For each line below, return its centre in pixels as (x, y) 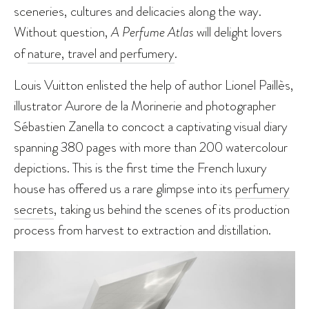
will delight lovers (238, 32)
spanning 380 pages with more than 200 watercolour (151, 147)
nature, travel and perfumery (101, 53)
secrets (34, 209)
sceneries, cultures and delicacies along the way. (138, 11)
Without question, (62, 32)
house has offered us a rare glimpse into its (124, 189)
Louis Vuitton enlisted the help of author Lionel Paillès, (154, 85)
